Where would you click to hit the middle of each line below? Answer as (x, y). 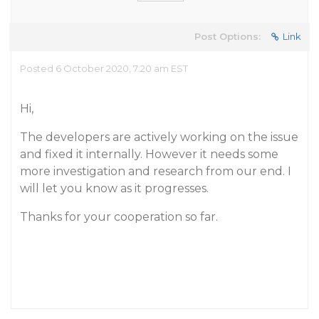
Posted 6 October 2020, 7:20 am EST (104, 68)
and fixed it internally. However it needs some (149, 154)
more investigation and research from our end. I (156, 171)
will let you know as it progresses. (114, 188)
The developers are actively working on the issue (159, 137)
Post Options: (228, 36)
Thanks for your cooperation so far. (119, 217)
